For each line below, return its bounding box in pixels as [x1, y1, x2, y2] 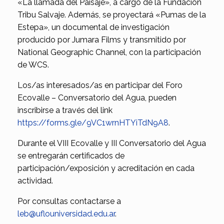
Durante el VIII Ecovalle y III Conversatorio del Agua [17, 138, 206, 148]
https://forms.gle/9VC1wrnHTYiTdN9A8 [17, 118, 168, 128]
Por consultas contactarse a [17, 196, 121, 206]
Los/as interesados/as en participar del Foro [17, 80, 182, 90]
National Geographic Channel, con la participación [17, 47, 201, 57]
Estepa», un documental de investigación [17, 22, 169, 32]
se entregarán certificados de [17, 151, 124, 161]
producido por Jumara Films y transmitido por [17, 35, 186, 45]
